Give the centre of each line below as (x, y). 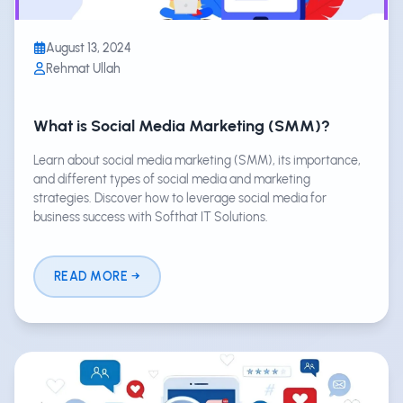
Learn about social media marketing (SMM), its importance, (197, 160)
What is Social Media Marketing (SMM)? (182, 125)
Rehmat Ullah (83, 68)
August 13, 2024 (89, 47)
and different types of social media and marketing (172, 179)
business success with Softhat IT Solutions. (151, 216)
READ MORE (91, 277)
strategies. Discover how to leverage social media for (180, 197)
